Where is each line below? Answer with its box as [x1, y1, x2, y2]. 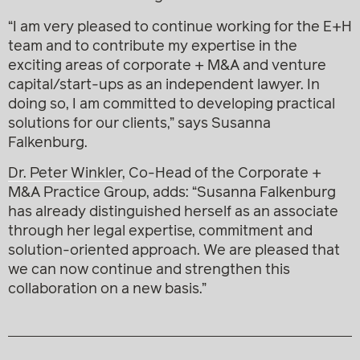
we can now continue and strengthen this [8, 263, 290, 278]
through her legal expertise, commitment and [8, 224, 313, 239]
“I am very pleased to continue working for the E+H [8, 19, 352, 35]
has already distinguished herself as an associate [8, 205, 338, 220]
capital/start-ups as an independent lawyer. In [8, 77, 320, 92]
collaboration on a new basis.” [8, 282, 207, 297]
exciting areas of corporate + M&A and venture [8, 58, 326, 73]
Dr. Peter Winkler [8, 166, 122, 182]
